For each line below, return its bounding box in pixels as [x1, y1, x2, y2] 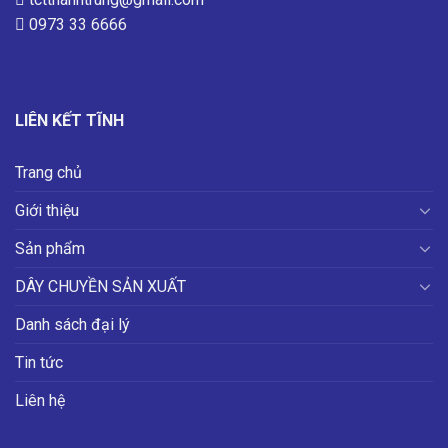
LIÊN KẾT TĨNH [15, 110, 124, 130]
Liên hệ [15, 390, 65, 410]
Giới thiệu [15, 200, 79, 220]
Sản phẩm [15, 238, 85, 258]
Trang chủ [15, 162, 82, 182]
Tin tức [15, 352, 63, 372]
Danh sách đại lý [15, 314, 130, 334]
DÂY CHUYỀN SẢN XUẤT [15, 276, 186, 296]
